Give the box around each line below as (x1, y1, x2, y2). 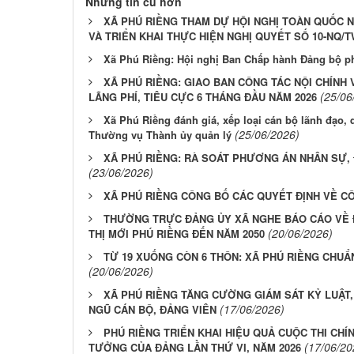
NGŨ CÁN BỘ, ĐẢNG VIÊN (88, 302, 217, 318)
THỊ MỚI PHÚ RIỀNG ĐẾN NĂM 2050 (88, 226, 265, 242)
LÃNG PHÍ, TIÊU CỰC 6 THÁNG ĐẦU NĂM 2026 (88, 89, 317, 105)
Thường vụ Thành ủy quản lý (88, 127, 232, 143)
